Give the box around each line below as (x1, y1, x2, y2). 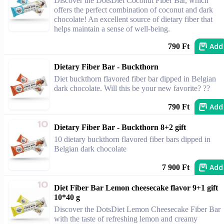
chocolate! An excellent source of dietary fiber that (54, 15, 212, 23)
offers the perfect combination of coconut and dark (54, 5, 213, 14)
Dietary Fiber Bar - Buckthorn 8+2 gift (54, 123, 186, 131)
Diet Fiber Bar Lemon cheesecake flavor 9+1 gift (54, 183, 218, 192)
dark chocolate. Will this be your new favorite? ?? (54, 84, 210, 92)
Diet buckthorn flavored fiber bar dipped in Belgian (54, 74, 216, 83)
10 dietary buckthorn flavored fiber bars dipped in (54, 135, 210, 143)
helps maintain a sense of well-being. (54, 24, 170, 33)
